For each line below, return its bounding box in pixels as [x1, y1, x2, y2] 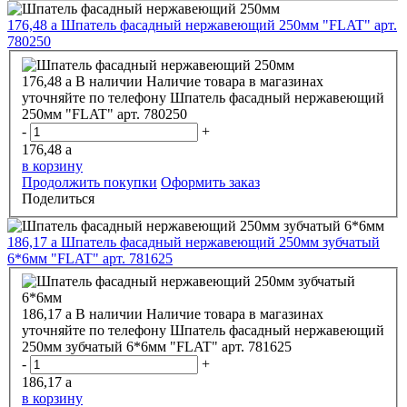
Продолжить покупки [22, 174, 157, 190]
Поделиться [22, 190, 94, 206]
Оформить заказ [161, 174, 260, 190]
